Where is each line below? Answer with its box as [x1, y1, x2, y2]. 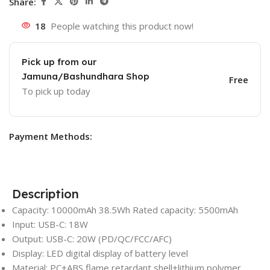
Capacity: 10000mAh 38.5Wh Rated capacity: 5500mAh [12, 204, 238, 216]
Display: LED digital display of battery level [12, 247, 188, 260]
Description [12, 186, 79, 202]
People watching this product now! [51, 20, 193, 33]
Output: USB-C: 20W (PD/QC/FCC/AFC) [12, 233, 172, 245]
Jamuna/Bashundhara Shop [22, 71, 149, 83]
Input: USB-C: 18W [12, 218, 88, 231]
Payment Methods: [9, 130, 92, 143]
